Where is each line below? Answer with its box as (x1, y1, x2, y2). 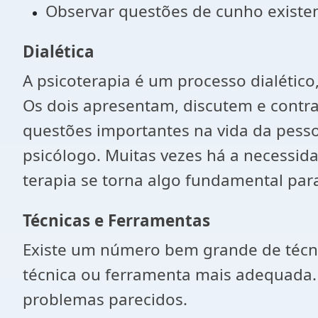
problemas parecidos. (23, 288, 187, 310)
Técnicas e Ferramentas (23, 209, 210, 231)
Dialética (23, 40, 94, 62)
